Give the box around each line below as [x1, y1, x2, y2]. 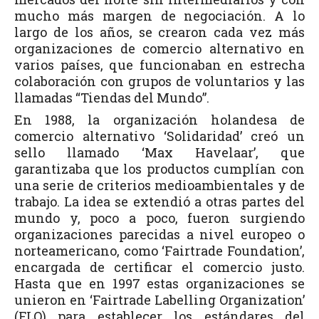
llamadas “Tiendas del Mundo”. [14, 88, 209, 106]
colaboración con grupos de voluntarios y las [14, 72, 305, 90]
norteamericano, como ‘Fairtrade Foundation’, [14, 241, 305, 259]
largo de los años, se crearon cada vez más [14, 23, 305, 41]
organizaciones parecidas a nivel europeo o [14, 225, 305, 243]
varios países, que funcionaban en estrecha [14, 56, 305, 73]
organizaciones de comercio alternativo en [14, 39, 305, 57]
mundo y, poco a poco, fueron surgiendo [14, 209, 305, 226]
